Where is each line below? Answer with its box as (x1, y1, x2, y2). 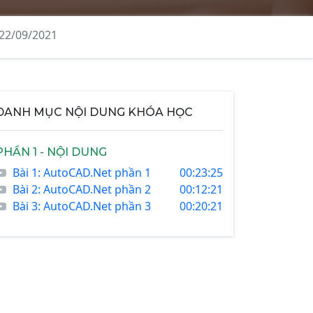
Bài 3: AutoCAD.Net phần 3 (13, 198, 151, 214)
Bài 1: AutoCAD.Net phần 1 (13, 165, 151, 180)
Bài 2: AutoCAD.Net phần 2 (13, 182, 151, 197)
